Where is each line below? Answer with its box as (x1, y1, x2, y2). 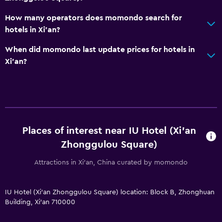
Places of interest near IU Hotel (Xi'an (22, 125, 196, 136)
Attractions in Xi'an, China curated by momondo (34, 159, 188, 166)
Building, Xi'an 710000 (5, 198, 75, 206)
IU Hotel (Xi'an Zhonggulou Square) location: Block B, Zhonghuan (5, 188, 215, 196)
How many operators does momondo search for (5, 13, 182, 22)
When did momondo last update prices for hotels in (5, 45, 195, 54)
